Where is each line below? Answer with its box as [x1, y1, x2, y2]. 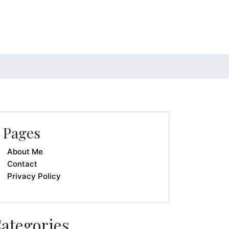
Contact [7, 159, 37, 169]
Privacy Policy [7, 171, 61, 181]
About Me [7, 147, 43, 156]
